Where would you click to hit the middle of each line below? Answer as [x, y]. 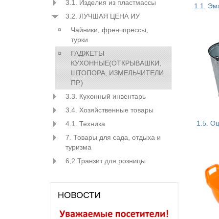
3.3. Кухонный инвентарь [106, 96]
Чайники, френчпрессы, [109, 30]
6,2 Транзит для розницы [106, 161]
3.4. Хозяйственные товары [109, 110]
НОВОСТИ [79, 195]
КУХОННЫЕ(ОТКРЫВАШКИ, [116, 63]
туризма [78, 147]
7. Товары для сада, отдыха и [113, 137]
